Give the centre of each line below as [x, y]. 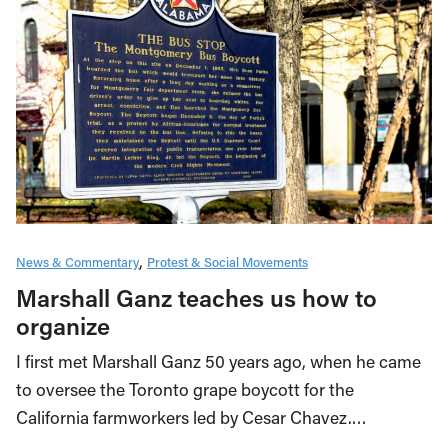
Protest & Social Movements [227, 261]
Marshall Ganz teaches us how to [196, 297]
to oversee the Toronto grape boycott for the [185, 389]
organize [63, 325]
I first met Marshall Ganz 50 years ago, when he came [218, 361]
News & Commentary [77, 261]
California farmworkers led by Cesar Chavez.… [191, 417]
